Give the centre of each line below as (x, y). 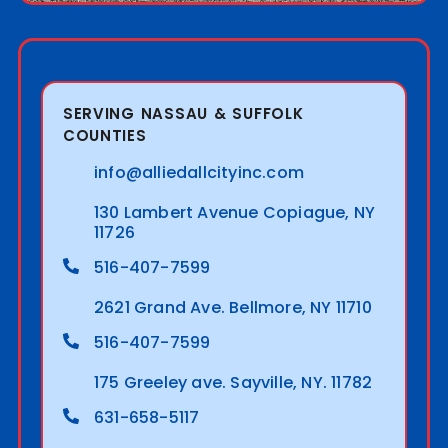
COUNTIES (104, 136)
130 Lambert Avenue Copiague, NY (234, 213)
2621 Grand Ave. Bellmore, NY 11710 (232, 308)
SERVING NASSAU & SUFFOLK (183, 114)
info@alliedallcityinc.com (198, 173)
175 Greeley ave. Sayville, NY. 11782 (233, 383)
